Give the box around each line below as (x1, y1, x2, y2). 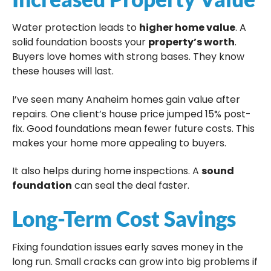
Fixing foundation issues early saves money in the (12, 240, 243, 255)
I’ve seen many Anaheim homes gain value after (12, 92, 240, 106)
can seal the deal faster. (72, 178, 189, 192)
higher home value (139, 21, 235, 35)
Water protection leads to (12, 21, 139, 35)
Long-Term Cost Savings (12, 206, 236, 232)
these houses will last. (12, 64, 114, 79)
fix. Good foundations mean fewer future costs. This (12, 121, 255, 135)
